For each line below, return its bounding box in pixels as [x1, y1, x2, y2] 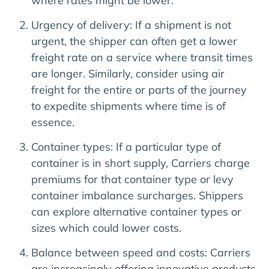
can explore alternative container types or [31, 204, 241, 219]
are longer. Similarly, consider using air [31, 66, 225, 80]
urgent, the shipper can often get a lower [31, 34, 237, 48]
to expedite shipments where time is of [31, 98, 226, 113]
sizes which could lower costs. [31, 220, 181, 235]
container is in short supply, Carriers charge [31, 156, 250, 170]
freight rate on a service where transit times [31, 50, 253, 64]
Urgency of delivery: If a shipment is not [31, 17, 231, 32]
